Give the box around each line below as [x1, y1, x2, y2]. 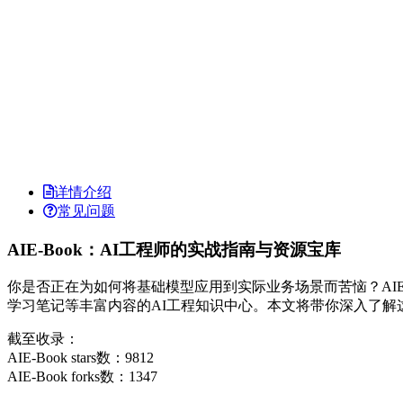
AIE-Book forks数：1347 [7, 369, 157, 385]
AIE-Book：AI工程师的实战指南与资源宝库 [7, 239, 341, 259]
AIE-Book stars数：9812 [7, 350, 154, 366]
